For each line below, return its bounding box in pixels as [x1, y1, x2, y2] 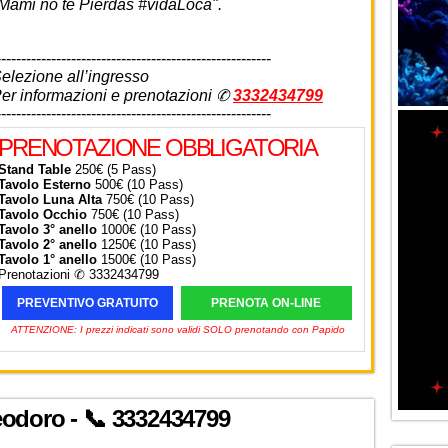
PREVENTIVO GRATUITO [16, 296, 158, 311]
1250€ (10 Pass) [97, 237, 196, 253]
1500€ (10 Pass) [97, 252, 196, 268]
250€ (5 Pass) [71, 162, 156, 178]
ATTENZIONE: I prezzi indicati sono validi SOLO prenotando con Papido [11, 324, 345, 336]
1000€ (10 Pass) [97, 222, 196, 238]
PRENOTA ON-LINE [211, 296, 322, 311]
